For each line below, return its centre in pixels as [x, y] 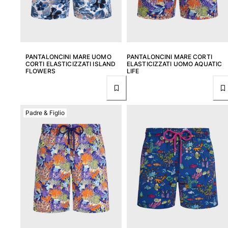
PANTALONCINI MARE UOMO [68, 57]
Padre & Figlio [45, 112]
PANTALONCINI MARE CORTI [169, 57]
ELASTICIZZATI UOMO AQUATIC [175, 64]
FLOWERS [40, 71]
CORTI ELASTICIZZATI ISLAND [71, 64]
